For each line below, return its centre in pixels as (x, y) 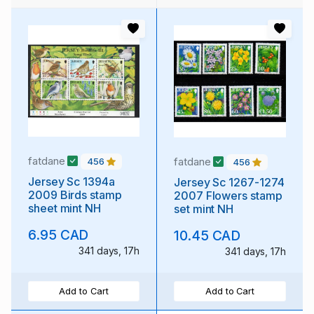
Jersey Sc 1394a (71, 181)
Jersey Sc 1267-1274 (229, 182)
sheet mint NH (80, 208)
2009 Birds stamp (75, 194)
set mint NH (213, 209)
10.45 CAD (207, 235)
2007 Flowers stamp (228, 195)
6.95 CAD (59, 234)
